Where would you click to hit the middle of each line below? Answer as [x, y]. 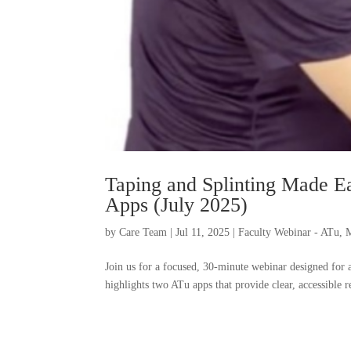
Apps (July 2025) [177, 204]
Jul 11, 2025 [203, 232]
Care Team [143, 232]
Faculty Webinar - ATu [289, 232]
